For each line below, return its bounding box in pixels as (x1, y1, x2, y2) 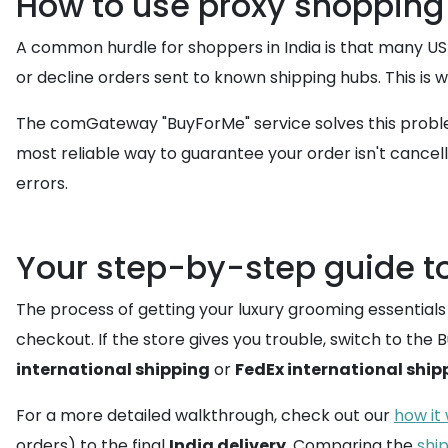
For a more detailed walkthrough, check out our (16, 404, 394, 427)
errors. (16, 172, 68, 195)
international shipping (16, 358, 210, 381)
